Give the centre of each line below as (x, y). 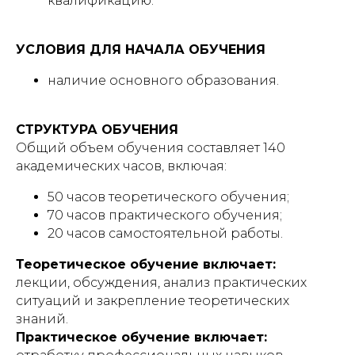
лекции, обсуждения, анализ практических (161, 282)
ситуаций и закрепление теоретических (153, 301)
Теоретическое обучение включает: (146, 264)
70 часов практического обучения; (165, 215)
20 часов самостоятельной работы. (165, 233)
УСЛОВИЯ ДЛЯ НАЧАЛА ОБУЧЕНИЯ (141, 50)
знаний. (42, 319)
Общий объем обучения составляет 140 (151, 148)
